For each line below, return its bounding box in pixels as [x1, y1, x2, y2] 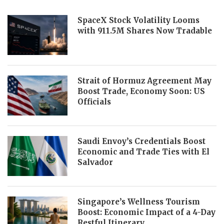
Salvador [77, 157, 113, 167]
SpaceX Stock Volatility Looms [77, 15, 199, 25]
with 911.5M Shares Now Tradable [77, 26, 212, 35]
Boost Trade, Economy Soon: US [77, 86, 205, 96]
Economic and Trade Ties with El [77, 147, 209, 156]
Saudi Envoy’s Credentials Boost [77, 136, 205, 146]
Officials [77, 97, 111, 106]
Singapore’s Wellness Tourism [77, 197, 200, 206]
